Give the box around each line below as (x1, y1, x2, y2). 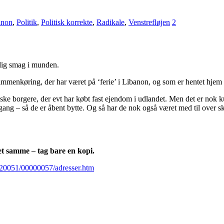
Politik (16, 18, 37, 27)
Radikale (96, 18, 124, 27)
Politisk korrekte (41, 18, 92, 27)
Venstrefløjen (128, 18, 170, 27)
